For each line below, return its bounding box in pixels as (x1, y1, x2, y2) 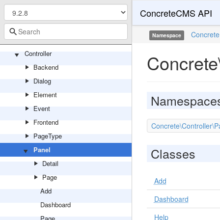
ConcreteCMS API (139, 6, 212, 19)
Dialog (33, 76, 51, 85)
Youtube (33, 35, 56, 44)
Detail (42, 159, 58, 168)
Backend (33, 62, 58, 72)
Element (33, 90, 57, 99)
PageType (33, 131, 62, 140)
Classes (150, 144, 195, 162)
